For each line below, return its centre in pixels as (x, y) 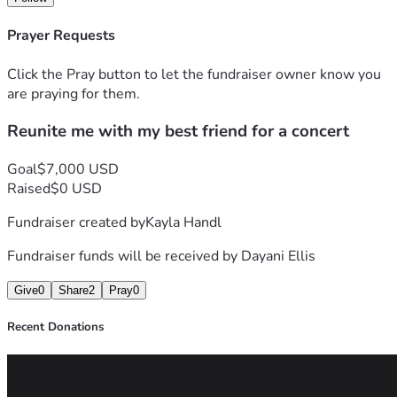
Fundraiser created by (76, 222)
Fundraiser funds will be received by (124, 256)
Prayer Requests (61, 36)
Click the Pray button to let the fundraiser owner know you (194, 74)
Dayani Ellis (278, 256)
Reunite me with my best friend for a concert (178, 132)
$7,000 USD (78, 169)
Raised (29, 188)
